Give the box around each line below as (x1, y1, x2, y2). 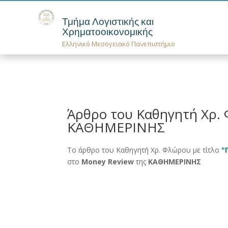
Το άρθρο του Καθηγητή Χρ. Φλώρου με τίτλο (67, 145, 221, 155)
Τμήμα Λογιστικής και (62, 16, 154, 28)
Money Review (81, 156, 134, 166)
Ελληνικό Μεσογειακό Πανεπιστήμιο (62, 39, 176, 49)
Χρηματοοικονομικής (62, 26, 153, 38)
